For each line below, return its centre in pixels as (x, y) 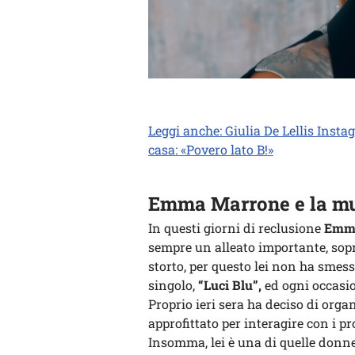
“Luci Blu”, (228, 284)
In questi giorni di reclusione (236, 227)
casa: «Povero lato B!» (211, 149)
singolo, (172, 284)
